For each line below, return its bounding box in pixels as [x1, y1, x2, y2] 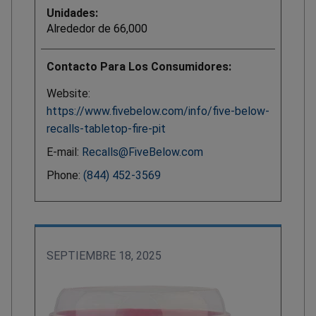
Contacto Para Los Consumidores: [47, 60, 231, 74]
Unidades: [47, 6, 98, 20]
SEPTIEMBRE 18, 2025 [47, 249, 162, 263]
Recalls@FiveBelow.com [82, 145, 203, 159]
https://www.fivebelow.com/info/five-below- [47, 104, 269, 119]
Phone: [47, 169, 83, 183]
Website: [47, 87, 90, 101]
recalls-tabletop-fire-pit [47, 122, 166, 136]
